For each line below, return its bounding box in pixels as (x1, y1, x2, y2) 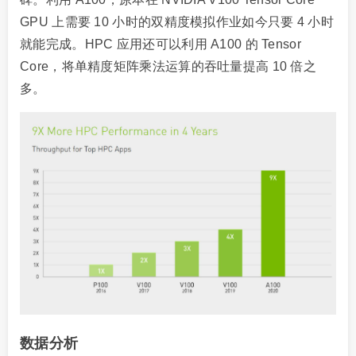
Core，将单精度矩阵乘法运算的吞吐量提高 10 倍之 (20, 59, 317, 73)
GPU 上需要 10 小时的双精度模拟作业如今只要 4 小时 (20, 14, 334, 29)
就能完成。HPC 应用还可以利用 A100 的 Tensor (20, 37, 301, 51)
